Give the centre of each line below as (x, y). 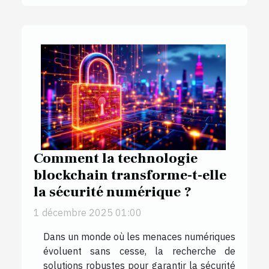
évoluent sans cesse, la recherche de (139, 251)
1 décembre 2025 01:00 (88, 213)
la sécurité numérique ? (113, 192)
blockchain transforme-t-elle (130, 176)
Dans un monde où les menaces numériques (139, 237)
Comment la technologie (116, 159)
